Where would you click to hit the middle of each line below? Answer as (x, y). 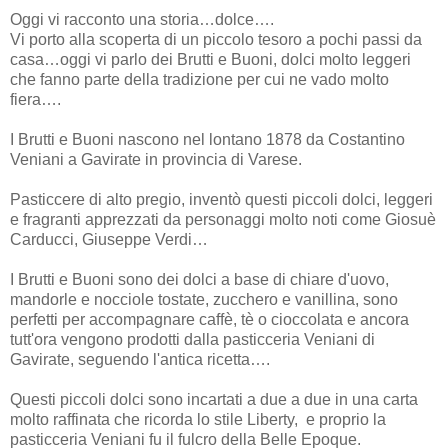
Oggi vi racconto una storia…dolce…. (142, 19)
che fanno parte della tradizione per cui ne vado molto (199, 79)
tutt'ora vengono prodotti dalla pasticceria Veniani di (192, 339)
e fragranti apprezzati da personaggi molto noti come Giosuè (223, 219)
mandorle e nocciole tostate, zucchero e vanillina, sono (204, 299)
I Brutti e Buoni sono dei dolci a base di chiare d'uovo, (199, 279)
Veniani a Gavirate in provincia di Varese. (156, 159)
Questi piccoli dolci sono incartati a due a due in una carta (214, 399)
